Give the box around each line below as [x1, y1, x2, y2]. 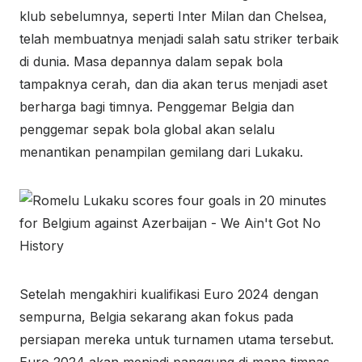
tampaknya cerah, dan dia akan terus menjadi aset [19, 76, 327, 92]
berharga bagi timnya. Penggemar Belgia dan [19, 99, 294, 115]
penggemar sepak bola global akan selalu [19, 121, 275, 137]
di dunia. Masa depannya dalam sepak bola [19, 53, 283, 69]
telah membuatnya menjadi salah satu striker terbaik [19, 31, 339, 47]
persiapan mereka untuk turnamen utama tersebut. [19, 331, 334, 347]
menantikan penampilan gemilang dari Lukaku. [19, 144, 303, 160]
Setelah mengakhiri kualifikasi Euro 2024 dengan [19, 286, 318, 302]
